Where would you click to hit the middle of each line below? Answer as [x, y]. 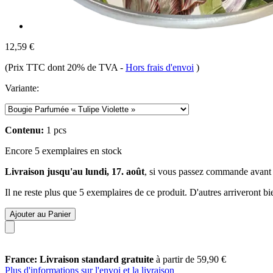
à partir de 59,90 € [191, 259]
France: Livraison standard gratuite [80, 259]
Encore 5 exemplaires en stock [63, 151]
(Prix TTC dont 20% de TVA [62, 67]
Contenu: [24, 130]
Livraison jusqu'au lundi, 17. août [75, 171]
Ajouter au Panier [40, 214]
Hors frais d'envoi [160, 67]
